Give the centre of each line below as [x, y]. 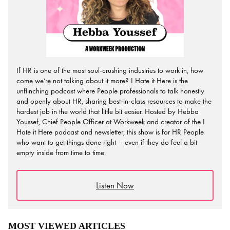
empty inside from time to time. [61, 153]
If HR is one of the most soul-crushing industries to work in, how [110, 71]
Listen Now [115, 185]
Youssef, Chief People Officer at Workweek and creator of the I [111, 122]
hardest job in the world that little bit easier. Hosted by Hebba [108, 112]
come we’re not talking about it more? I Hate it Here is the [102, 81]
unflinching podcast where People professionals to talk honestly [110, 91]
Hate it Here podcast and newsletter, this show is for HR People [110, 132]
